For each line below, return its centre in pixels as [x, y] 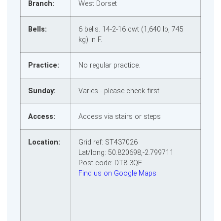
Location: [44, 142]
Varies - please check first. [121, 91]
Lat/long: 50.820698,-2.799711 [126, 152]
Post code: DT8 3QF [110, 163]
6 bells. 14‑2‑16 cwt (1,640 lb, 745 [131, 29]
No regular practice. [110, 65]
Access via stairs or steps [121, 116]
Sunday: [42, 91]
